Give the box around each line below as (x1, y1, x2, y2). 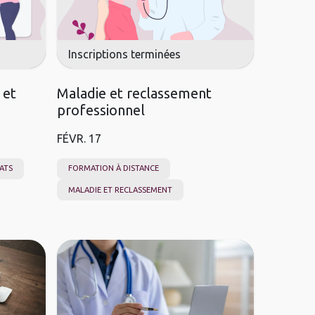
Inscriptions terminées (67, 47, 181, 60)
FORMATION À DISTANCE (67, 164, 159, 173)
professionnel (56, 101, 145, 118)
